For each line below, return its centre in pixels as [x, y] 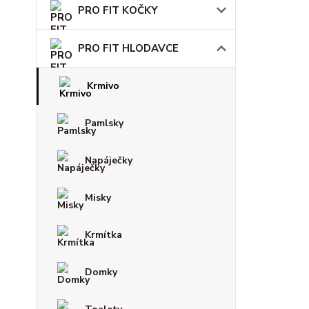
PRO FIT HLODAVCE [128, 48]
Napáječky [109, 160]
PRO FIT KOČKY [118, 10]
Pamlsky [104, 123]
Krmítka [103, 235]
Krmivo [103, 86]
